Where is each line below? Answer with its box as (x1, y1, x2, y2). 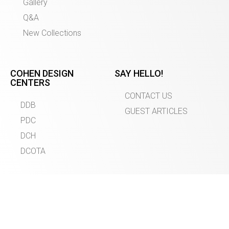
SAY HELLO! (114, 67, 163, 79)
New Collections (23, 28, 81, 38)
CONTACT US (125, 90, 172, 101)
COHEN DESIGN (10, 67, 74, 79)
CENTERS (10, 77, 50, 88)
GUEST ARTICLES (125, 106, 188, 116)
